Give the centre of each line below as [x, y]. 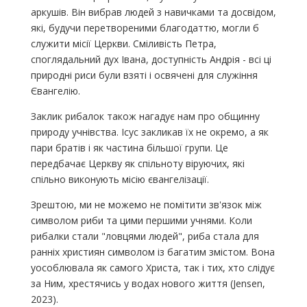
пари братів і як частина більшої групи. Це [129, 147]
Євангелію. [55, 90]
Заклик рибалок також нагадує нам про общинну [145, 116]
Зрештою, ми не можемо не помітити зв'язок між [146, 204]
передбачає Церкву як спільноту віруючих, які [137, 163]
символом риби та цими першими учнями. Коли [141, 220]
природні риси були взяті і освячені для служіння [144, 75]
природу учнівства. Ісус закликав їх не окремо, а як [149, 132]
